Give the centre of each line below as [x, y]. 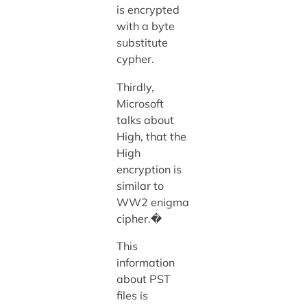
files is [132, 295]
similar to [140, 185]
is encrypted [148, 10]
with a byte [145, 26]
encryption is [149, 169]
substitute [142, 43]
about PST [143, 279]
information [145, 262]
